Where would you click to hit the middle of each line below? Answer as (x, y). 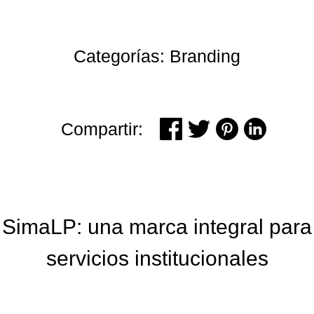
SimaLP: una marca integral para (157, 226)
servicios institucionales (157, 258)
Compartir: (102, 129)
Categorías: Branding (157, 56)
